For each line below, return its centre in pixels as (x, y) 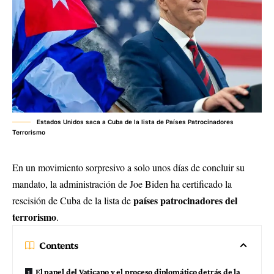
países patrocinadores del (185, 200)
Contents (59, 245)
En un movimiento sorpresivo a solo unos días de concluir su (128, 167)
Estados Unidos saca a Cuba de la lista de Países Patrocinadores (135, 122)
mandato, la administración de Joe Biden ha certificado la (122, 184)
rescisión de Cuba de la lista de (73, 200)
